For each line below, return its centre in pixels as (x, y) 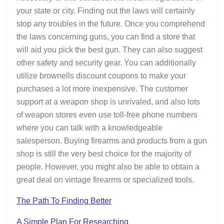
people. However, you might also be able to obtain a (108, 167)
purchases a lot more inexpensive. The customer (102, 89)
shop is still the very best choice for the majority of (104, 154)
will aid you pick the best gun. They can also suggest (109, 50)
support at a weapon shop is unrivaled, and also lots (108, 102)
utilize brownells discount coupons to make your (101, 76)
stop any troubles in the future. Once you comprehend (111, 24)
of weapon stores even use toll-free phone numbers (107, 115)
